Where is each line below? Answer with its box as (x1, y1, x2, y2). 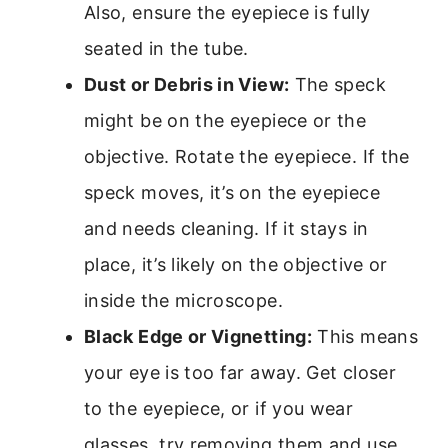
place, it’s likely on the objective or (84, 254, 388, 276)
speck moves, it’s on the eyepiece (84, 182, 380, 204)
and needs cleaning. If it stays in (84, 218, 369, 240)
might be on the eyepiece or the (84, 110, 367, 132)
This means (312, 326, 418, 348)
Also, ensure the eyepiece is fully (84, 2, 371, 24)
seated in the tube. (84, 38, 249, 60)
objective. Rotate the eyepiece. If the (84, 146, 410, 168)
